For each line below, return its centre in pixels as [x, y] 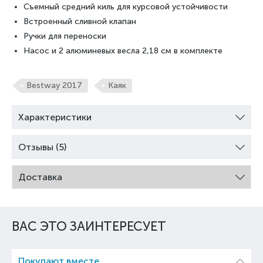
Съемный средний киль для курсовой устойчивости [126, 7]
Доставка [40, 177]
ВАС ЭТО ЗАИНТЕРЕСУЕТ [89, 227]
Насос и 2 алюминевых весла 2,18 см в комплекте [123, 51]
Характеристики [55, 117]
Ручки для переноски [65, 36]
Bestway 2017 [54, 86]
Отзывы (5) [42, 147]
